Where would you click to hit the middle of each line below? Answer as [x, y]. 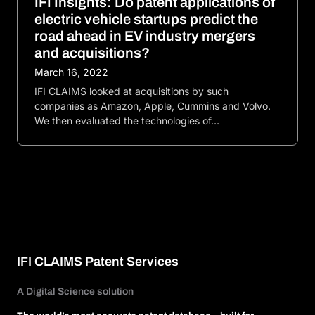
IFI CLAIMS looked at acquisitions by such [131, 91]
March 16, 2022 [71, 72]
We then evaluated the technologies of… [127, 121]
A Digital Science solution [75, 291]
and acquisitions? [92, 53]
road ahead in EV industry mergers [145, 36]
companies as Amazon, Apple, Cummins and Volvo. [153, 106]
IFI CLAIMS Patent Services [98, 261]
